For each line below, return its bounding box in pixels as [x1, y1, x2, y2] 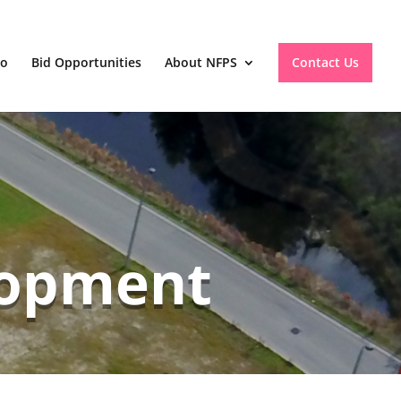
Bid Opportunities [31, 54, 141, 71]
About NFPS [165, 54, 237, 71]
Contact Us [292, 54, 359, 71]
